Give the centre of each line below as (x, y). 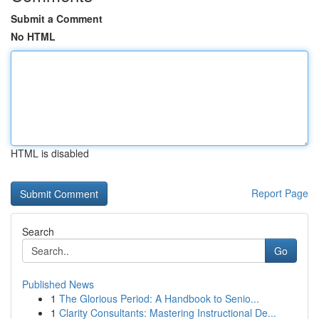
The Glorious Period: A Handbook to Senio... (159, 298)
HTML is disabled (50, 153)
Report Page (280, 193)
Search (38, 231)
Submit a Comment (57, 19)
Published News (58, 284)
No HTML (33, 36)
